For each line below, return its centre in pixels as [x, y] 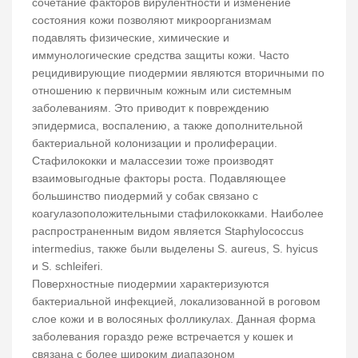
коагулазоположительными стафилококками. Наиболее [178, 214]
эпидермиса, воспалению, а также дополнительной [167, 126]
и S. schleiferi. [69, 267]
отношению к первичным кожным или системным [162, 91]
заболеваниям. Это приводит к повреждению [151, 108]
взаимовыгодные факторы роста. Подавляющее [159, 179]
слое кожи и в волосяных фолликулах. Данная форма [174, 319]
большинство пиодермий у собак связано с [145, 196]
